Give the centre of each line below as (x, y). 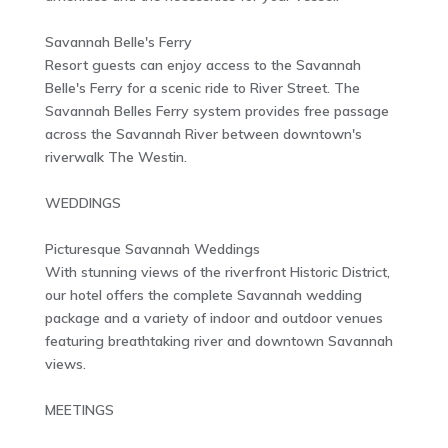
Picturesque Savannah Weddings (152, 249)
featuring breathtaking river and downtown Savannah (218, 341)
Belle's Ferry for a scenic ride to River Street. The (202, 88)
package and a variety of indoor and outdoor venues (213, 318)
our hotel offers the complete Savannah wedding (203, 295)
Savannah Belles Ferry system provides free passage (216, 111)
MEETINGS (79, 410)
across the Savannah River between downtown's (203, 134)
